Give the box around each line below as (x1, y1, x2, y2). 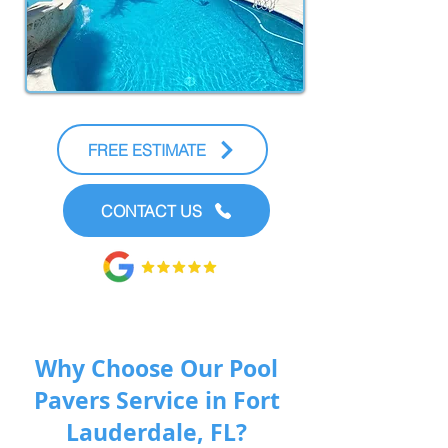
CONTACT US (100, 200, 202, 221)
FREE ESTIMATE (88, 139, 206, 160)
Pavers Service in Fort (33, 384, 280, 416)
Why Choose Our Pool (35, 352, 278, 384)
